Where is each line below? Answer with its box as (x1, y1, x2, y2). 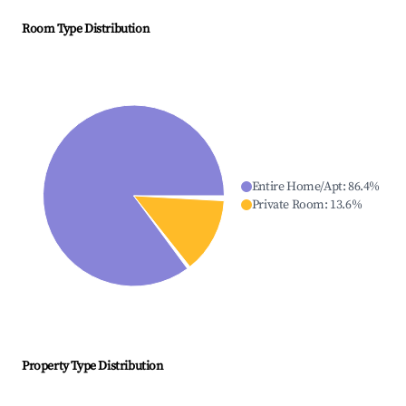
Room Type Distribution (22, 21, 150, 38)
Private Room (251, 197, 324, 214)
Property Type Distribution (22, 358, 163, 375)
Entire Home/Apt (251, 179, 343, 196)
